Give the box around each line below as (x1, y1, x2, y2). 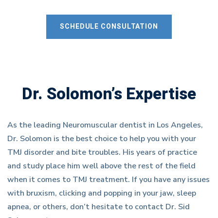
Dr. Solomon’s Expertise (22, 82, 196, 106)
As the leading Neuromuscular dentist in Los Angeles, (7, 120, 203, 130)
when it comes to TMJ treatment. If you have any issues (7, 174, 210, 185)
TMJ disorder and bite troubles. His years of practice (7, 147, 197, 158)
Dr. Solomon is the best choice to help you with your (7, 133, 196, 144)
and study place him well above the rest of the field (7, 161, 196, 171)
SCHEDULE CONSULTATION (60, 21, 158, 32)
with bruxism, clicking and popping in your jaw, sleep (7, 188, 196, 199)
